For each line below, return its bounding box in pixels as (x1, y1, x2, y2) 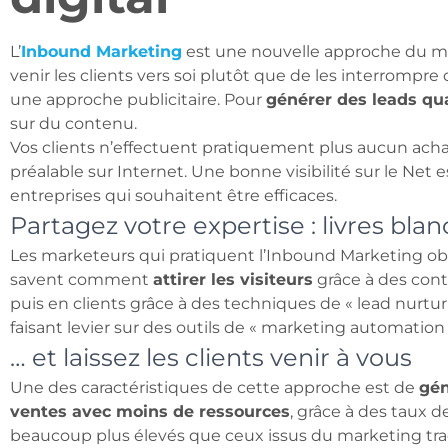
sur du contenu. (10, 114, 137, 133)
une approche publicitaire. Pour (10, 90, 266, 109)
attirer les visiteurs (153, 270, 313, 289)
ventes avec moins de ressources (10, 402, 290, 421)
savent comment (10, 270, 153, 289)
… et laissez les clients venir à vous (10, 343, 412, 372)
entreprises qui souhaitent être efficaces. (10, 186, 337, 205)
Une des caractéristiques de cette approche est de (10, 378, 419, 397)
